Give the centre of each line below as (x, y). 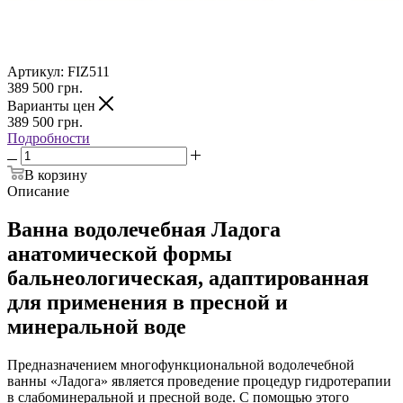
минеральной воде (97, 326)
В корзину (56, 175)
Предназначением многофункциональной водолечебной (181, 364)
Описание (38, 191)
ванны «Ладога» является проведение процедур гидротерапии (199, 381)
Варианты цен (53, 105)
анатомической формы (120, 253)
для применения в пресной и (148, 302)
